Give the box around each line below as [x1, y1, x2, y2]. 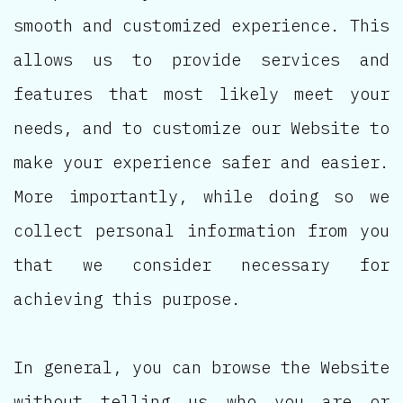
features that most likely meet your [13, 82, 390, 104]
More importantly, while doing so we [13, 184, 390, 207]
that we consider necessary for [13, 253, 390, 275]
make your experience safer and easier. [13, 150, 390, 173]
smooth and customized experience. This [13, 13, 390, 36]
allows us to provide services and [13, 48, 390, 70]
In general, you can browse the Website [13, 355, 390, 378]
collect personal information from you [13, 219, 390, 241]
